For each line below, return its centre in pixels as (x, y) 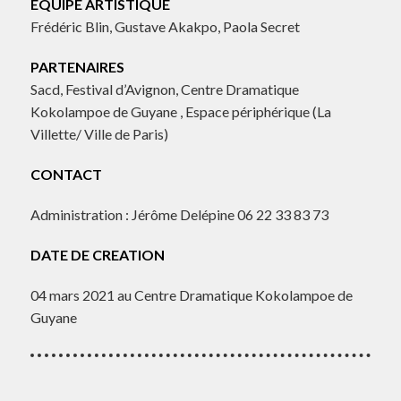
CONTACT (67, 175)
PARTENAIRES (77, 67)
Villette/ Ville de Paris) (99, 134)
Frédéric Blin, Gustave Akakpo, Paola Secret (165, 27)
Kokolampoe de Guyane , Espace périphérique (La (180, 112)
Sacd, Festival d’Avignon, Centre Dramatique (164, 90)
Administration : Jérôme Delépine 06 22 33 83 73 (179, 215)
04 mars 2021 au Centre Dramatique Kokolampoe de (191, 295)
